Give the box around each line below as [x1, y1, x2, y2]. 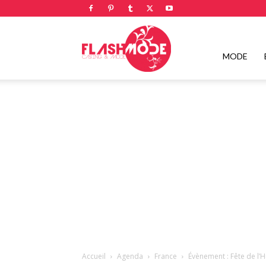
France [154, 251, 177, 261]
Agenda [117, 251, 143, 261]
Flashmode [170, 42, 213, 53]
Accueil [82, 251, 106, 261]
